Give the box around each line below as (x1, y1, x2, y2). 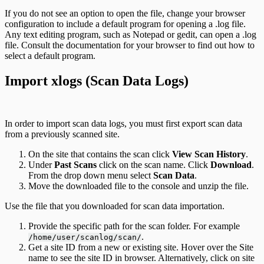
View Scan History (172, 148, 246, 159)
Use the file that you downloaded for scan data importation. (5, 200, 225, 211)
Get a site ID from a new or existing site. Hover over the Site (28, 242, 253, 252)
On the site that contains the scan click (28, 148, 172, 159)
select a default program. (5, 51, 95, 61)
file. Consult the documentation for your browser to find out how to (5, 40, 255, 51)
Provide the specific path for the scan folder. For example (28, 220, 240, 231)
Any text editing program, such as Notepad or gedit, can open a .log (5, 29, 256, 40)
